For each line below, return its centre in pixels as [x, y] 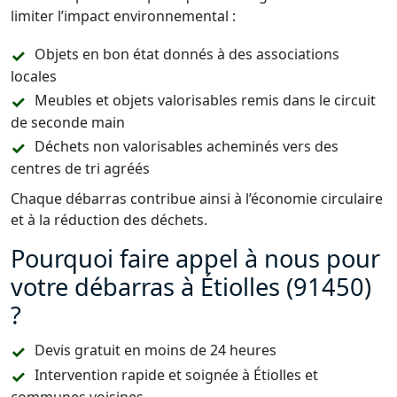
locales [34, 76]
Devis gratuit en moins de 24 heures [156, 350]
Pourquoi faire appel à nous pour [195, 258]
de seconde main [68, 122]
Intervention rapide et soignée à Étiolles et [176, 375]
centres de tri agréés [80, 168]
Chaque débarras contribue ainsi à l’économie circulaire [197, 198]
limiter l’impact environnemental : [123, 16]
